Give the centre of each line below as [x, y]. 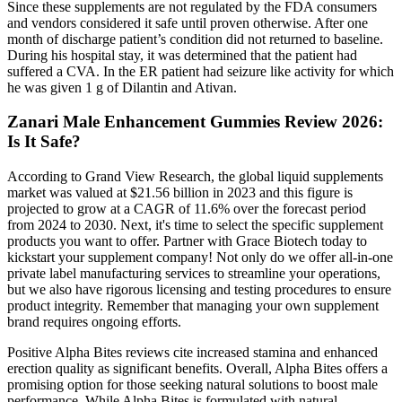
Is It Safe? [44, 142]
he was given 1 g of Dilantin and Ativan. [122, 87]
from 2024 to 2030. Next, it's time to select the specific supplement [195, 225]
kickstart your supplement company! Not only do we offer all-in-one [200, 258]
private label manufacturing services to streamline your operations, [194, 274]
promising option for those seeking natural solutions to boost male [192, 385]
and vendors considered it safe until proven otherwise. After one [188, 22]
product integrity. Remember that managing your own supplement [193, 306]
